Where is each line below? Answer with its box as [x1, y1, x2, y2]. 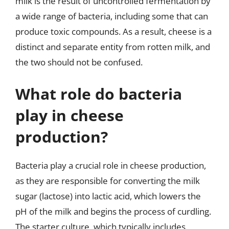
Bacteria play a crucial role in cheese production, [15, 159, 206, 171]
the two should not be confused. [15, 56, 143, 68]
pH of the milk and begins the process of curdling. [15, 205, 211, 217]
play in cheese [15, 104, 124, 126]
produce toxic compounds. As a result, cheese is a [15, 26, 212, 37]
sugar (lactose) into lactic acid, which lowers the [15, 190, 201, 202]
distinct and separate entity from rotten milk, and [15, 41, 210, 53]
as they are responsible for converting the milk [15, 174, 200, 187]
